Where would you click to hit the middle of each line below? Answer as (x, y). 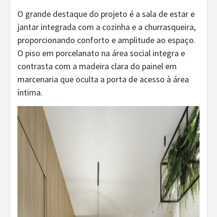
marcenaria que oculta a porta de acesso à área (103, 79)
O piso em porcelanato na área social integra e (101, 53)
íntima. (30, 92)
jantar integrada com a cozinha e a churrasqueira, (107, 27)
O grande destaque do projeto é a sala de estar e (106, 14)
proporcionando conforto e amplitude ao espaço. (107, 40)
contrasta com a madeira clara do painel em (97, 66)
